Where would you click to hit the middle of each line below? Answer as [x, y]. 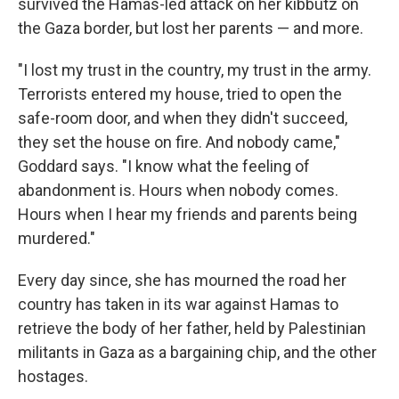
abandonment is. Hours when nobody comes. [178, 190]
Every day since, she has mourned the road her [182, 280]
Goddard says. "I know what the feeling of [164, 166]
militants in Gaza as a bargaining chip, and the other [197, 352]
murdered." [57, 238]
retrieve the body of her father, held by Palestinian [192, 328]
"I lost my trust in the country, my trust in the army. [195, 70]
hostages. [53, 376]
